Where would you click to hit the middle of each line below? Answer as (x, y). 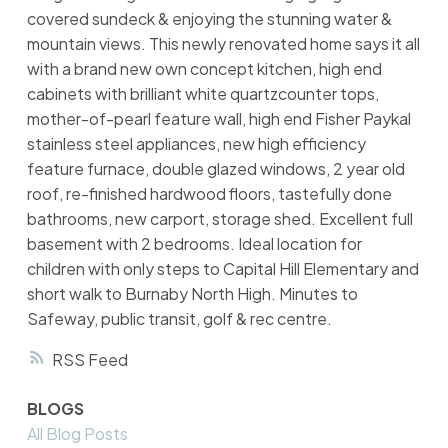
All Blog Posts (77, 434)
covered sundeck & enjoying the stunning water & (209, 19)
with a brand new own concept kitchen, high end (204, 69)
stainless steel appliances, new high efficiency (196, 144)
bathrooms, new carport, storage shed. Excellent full (219, 219)
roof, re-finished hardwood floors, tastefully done (209, 194)
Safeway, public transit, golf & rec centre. (179, 319)
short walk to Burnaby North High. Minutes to (192, 294)
